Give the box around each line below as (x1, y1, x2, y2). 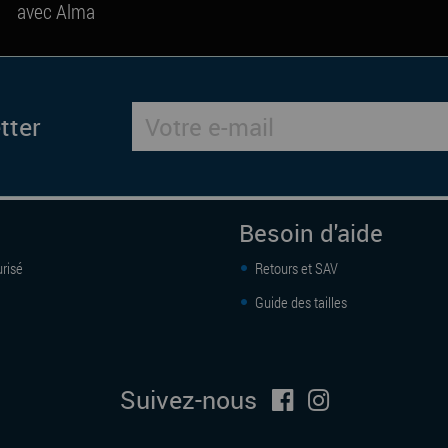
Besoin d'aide (239, 217, 383, 250)
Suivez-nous (119, 383, 257, 417)
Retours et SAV (252, 258, 338, 279)
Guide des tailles (252, 292, 347, 313)
